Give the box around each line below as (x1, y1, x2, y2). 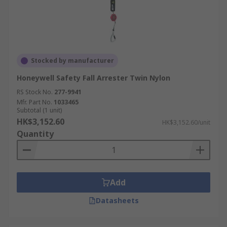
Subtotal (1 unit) (17, 106, 62, 115)
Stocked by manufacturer (31, 56, 114, 65)
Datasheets (95, 196, 139, 205)
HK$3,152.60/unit (162, 118, 210, 127)
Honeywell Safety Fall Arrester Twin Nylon (17, 73, 170, 83)
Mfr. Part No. (17, 98, 52, 106)
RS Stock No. (17, 88, 53, 96)
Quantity (17, 128, 54, 139)
